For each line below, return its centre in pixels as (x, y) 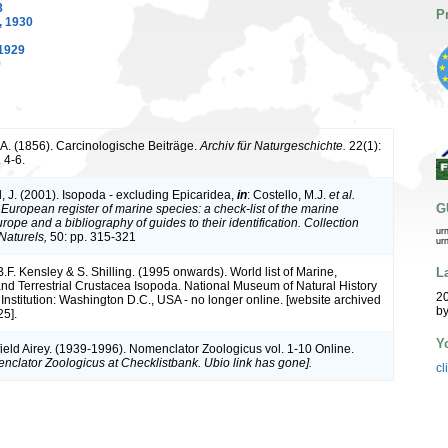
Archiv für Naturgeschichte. (273, 146)
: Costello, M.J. (288, 195)
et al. (342, 195)
